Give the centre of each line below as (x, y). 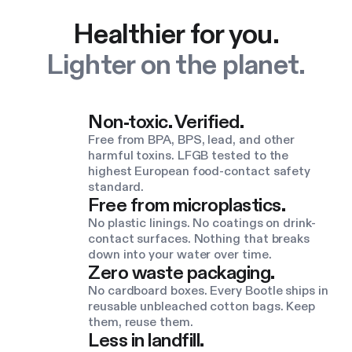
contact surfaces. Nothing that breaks (199, 239)
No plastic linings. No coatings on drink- (202, 223)
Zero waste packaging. (181, 273)
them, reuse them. (141, 322)
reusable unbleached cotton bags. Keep (202, 306)
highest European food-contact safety (200, 171)
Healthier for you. (176, 34)
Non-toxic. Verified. (166, 122)
